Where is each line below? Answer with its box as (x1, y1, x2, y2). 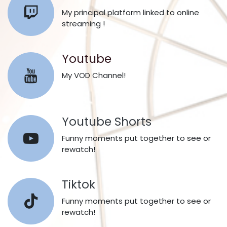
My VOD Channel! (62, 70, 128, 81)
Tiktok (62, 176, 95, 193)
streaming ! (62, 18, 107, 29)
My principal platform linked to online (62, 7, 199, 18)
